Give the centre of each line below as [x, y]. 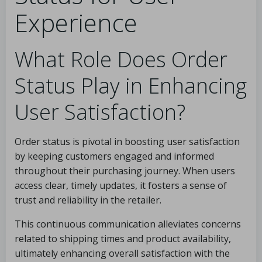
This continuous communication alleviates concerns [128, 224]
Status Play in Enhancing [131, 86]
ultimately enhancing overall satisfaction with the [122, 253]
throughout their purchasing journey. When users [125, 171]
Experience [76, 23]
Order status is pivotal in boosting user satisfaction [127, 142]
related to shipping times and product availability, [123, 239]
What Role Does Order [121, 59]
